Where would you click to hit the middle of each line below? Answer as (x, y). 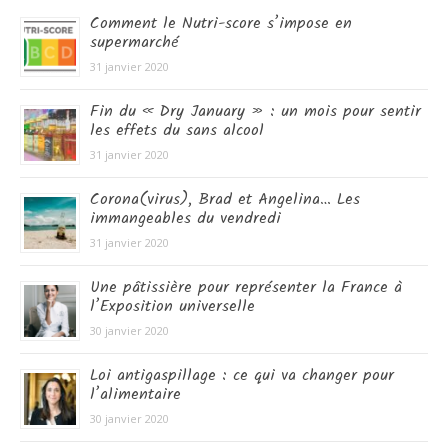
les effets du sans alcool (177, 130)
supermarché (134, 42)
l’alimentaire (135, 394)
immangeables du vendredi (185, 218)
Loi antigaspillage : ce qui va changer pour (242, 375)
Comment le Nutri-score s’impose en (221, 23)
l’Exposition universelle (172, 306)
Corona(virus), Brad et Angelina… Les (225, 199)
